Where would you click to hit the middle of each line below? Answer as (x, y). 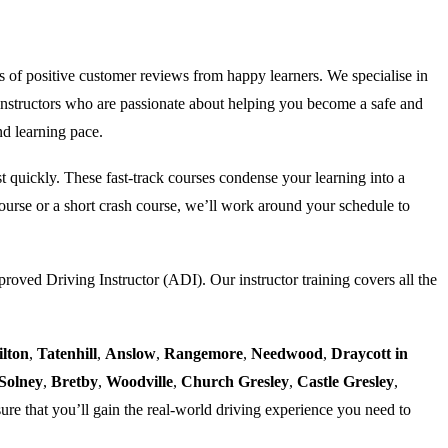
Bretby (74, 381)
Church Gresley (235, 381)
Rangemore (203, 353)
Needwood (287, 353)
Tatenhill (67, 353)
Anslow (130, 353)
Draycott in (369, 353)
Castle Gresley (345, 381)
